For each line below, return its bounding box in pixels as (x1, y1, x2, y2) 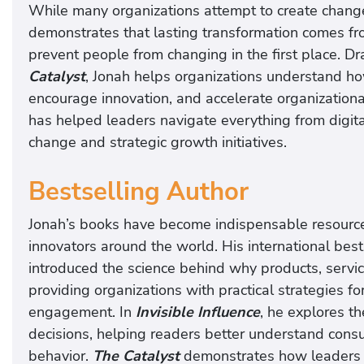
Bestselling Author (28, 174, 249, 209)
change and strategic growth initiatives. (28, 132, 287, 152)
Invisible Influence (136, 301, 260, 322)
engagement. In (28, 301, 136, 322)
